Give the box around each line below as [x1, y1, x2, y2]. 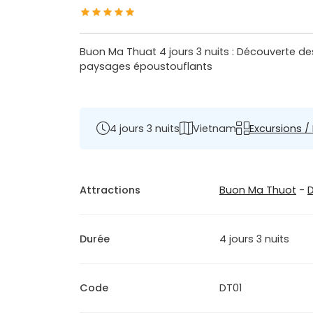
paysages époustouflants [80, 59, 212, 74]
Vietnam [193, 121, 236, 136]
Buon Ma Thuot [219, 183, 296, 198]
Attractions [80, 183, 140, 198]
